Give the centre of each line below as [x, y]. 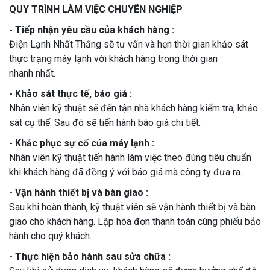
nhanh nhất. [32, 74]
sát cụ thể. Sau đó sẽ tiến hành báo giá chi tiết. [105, 123]
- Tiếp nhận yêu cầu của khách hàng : [92, 30]
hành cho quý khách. [50, 236]
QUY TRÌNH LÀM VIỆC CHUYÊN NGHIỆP [96, 10]
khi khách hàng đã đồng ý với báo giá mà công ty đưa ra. [126, 172]
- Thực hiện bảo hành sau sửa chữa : [90, 257]
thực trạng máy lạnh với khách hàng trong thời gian [113, 59]
